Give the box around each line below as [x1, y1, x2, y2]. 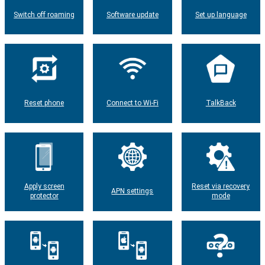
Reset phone [24, 98, 64, 107]
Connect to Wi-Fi [106, 98, 159, 107]
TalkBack [205, 98, 236, 107]
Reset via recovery [192, 182, 250, 191]
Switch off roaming [14, 10, 75, 19]
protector [30, 192, 59, 201]
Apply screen [24, 182, 64, 191]
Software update [106, 10, 159, 19]
